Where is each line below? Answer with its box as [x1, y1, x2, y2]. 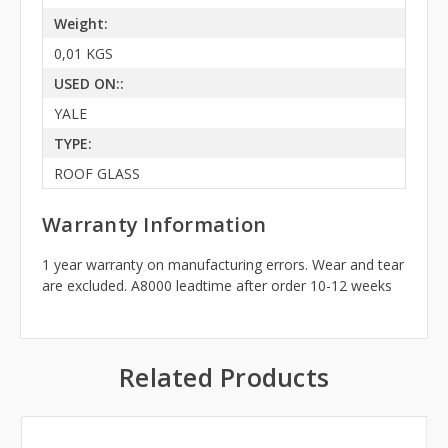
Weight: [53, 13, 108, 33]
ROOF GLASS [53, 163, 140, 183]
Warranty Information [42, 211, 266, 239]
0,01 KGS [53, 43, 113, 63]
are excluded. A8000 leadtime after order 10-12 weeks [42, 276, 392, 296]
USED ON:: [53, 73, 124, 93]
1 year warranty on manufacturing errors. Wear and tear [42, 255, 404, 275]
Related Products [119, 360, 329, 395]
